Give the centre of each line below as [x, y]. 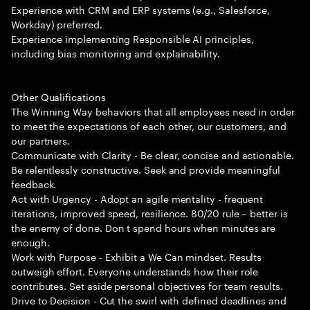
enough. [30, 241]
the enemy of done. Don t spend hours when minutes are [144, 227]
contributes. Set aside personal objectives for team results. [147, 285]
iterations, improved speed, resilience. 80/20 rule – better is [149, 212]
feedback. [34, 183]
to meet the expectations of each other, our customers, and [149, 125]
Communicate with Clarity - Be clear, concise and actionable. [153, 154]
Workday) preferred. [57, 24]
